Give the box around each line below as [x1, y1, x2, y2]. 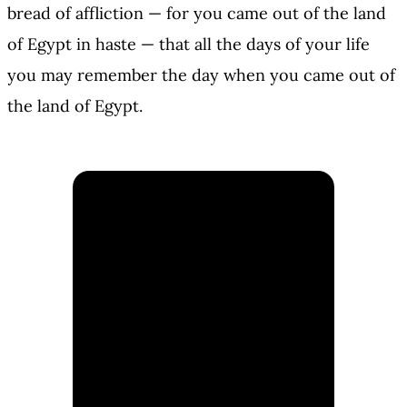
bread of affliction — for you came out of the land [7, 3, 386, 25]
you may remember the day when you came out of [7, 65, 395, 86]
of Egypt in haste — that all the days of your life [7, 34, 370, 55]
